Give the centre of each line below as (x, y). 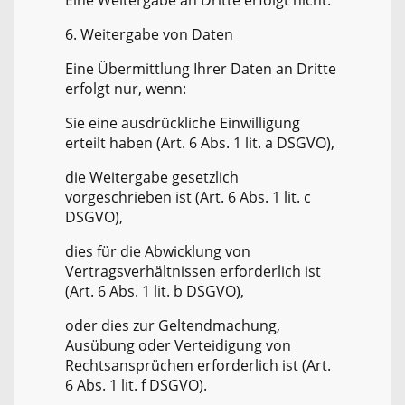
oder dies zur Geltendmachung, (173, 326)
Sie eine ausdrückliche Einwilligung (183, 123)
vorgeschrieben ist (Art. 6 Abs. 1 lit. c (188, 198)
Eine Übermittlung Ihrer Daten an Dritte (201, 69)
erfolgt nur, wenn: (126, 89)
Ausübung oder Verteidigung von (178, 346)
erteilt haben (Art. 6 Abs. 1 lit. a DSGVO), (200, 143)
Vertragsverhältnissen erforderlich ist (193, 272)
